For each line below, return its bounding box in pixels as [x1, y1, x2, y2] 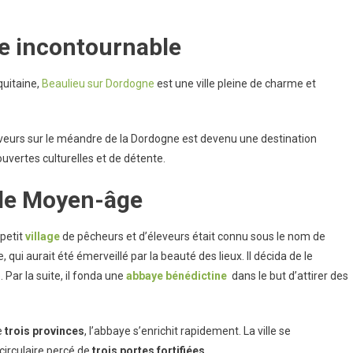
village [25, 230, 60, 243]
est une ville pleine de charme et [154, 77, 316, 90]
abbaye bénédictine [126, 269, 227, 282]
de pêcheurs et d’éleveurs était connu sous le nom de [60, 230, 325, 243]
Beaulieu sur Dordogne [42, 77, 154, 90]
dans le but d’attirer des [227, 269, 348, 282]
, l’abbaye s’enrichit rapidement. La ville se [84, 325, 291, 337]
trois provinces [5, 325, 84, 337]
